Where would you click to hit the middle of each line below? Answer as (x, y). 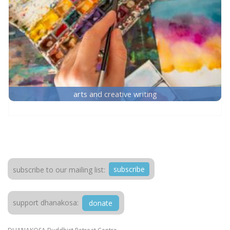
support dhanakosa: (45, 203)
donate (100, 203)
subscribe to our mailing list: (59, 170)
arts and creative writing (115, 94)
